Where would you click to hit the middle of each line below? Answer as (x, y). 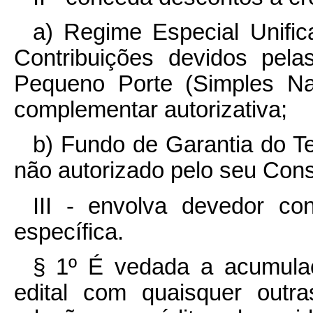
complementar (89, 110)
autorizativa (223, 110)
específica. (69, 232)
